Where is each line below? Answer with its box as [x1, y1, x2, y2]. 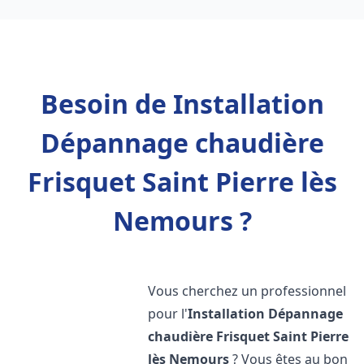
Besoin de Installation [40, 86, 324, 121]
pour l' [148, 305, 188, 323]
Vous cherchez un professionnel [148, 282, 347, 300]
